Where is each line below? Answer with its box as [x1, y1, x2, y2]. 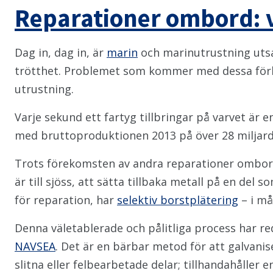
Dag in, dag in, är [15, 45, 107, 60]
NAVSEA [15, 239, 55, 253]
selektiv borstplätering [117, 193, 238, 207]
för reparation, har [15, 193, 117, 207]
